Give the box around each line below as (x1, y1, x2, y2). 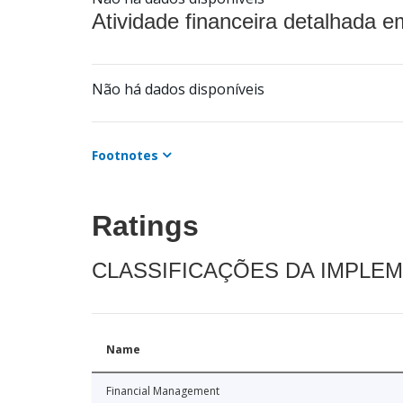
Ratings (92, 209, 199, 242)
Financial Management (106, 382, 219, 399)
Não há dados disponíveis (92, 78, 264, 99)
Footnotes (92, 146, 158, 164)
